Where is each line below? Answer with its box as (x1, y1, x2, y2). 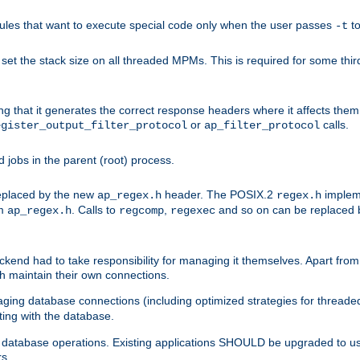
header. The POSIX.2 (162, 187, 276, 201)
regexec (170, 203, 215, 217)
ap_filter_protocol (204, 118, 320, 132)
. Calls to (72, 202, 119, 216)
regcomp (119, 203, 164, 217)
